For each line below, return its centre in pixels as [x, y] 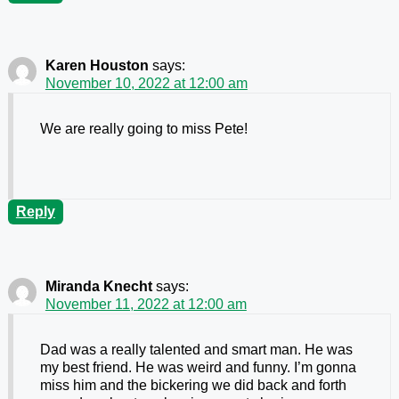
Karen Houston [97, 66]
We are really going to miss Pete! [143, 129]
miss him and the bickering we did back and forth [193, 386]
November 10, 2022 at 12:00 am [146, 84]
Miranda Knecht [98, 287]
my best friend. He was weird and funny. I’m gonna [198, 368]
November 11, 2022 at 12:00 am [146, 305]
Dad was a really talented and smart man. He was [196, 350]
